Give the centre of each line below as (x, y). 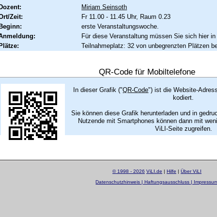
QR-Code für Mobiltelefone (147, 72)
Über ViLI (191, 171)
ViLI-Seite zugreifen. (183, 128)
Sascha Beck (168, 187)
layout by (142, 187)
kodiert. (184, 97)
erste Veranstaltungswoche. (120, 26)
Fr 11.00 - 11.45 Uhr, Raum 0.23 (126, 16)
